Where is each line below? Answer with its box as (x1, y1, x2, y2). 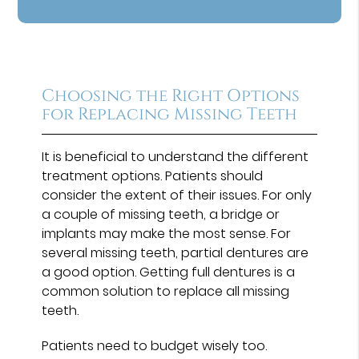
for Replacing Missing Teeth (42, 103, 298, 126)
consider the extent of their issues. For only (42, 185, 313, 204)
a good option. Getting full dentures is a (42, 262, 296, 281)
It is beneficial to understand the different (42, 147, 309, 166)
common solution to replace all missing (42, 281, 290, 301)
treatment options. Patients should (42, 166, 264, 185)
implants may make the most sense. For (42, 224, 292, 243)
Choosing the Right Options (42, 84, 301, 107)
